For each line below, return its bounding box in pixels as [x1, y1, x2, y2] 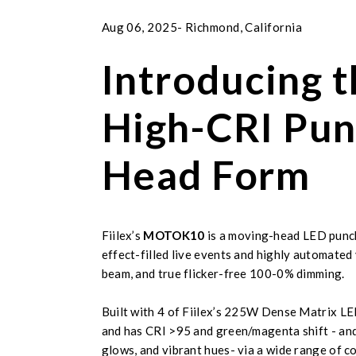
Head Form [101, 151, 311, 199]
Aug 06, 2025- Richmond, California [101, 20, 302, 34]
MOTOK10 [143, 228, 205, 242]
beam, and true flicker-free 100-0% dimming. [101, 266, 345, 281]
